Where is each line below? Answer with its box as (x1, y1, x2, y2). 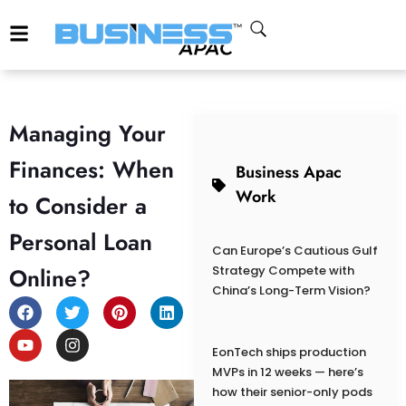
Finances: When (9, 153, 174, 187)
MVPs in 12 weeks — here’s (211, 363, 363, 382)
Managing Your (9, 117, 166, 150)
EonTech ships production (211, 343, 366, 362)
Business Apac (236, 160, 343, 185)
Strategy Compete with (211, 262, 354, 280)
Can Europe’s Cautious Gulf (211, 242, 378, 260)
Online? (9, 262, 91, 295)
